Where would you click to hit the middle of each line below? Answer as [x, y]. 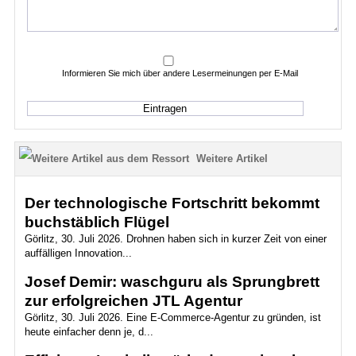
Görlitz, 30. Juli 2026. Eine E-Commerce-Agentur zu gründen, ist [172, 317]
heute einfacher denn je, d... [89, 332]
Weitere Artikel [232, 159]
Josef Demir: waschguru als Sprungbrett [172, 282]
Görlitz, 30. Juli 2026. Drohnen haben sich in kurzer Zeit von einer [175, 239]
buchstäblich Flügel [97, 222]
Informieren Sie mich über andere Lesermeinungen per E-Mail [180, 73]
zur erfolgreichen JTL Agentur [133, 301]
